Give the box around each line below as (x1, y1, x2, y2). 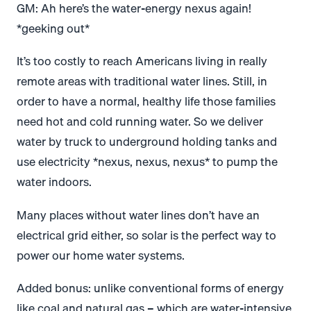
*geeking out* (17, 18, 90, 37)
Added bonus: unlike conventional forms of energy (17, 278, 284, 297)
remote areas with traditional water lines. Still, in (17, 72, 267, 91)
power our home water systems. (17, 245, 185, 264)
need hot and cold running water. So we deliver (17, 112, 263, 131)
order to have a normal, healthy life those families (17, 92, 276, 111)
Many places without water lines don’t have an (17, 205, 260, 224)
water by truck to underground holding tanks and (17, 132, 277, 151)
